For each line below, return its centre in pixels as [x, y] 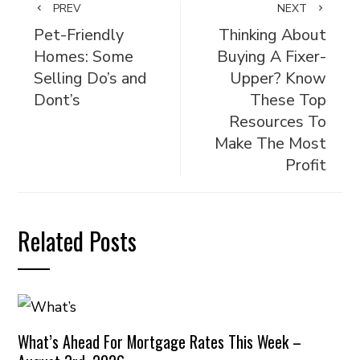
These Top [288, 100]
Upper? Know [278, 78]
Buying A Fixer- [271, 57]
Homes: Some [84, 57]
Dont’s [57, 100]
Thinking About [272, 35]
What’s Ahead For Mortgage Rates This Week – [160, 341]
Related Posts [78, 241]
